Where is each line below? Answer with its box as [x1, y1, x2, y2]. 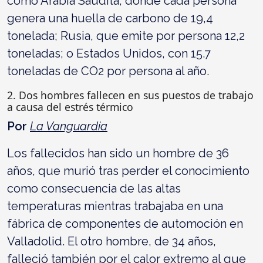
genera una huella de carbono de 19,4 [7, 11, 213, 25]
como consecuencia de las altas [7, 181, 181, 195]
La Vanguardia [30, 119, 107, 133]
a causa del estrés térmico [7, 99, 133, 114]
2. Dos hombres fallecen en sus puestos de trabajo [7, 87, 254, 102]
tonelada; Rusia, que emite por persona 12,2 [7, 28, 245, 43]
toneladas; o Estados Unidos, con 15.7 [7, 46, 211, 60]
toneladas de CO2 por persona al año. [7, 63, 209, 78]
